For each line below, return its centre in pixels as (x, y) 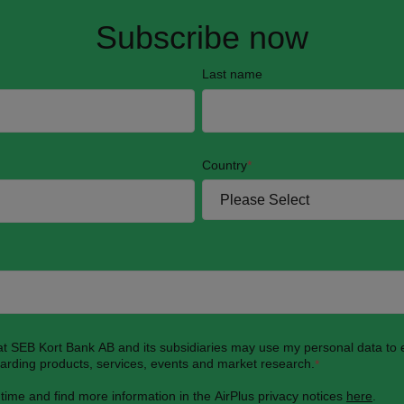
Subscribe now (202, 37)
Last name (232, 74)
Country (225, 165)
